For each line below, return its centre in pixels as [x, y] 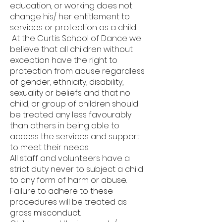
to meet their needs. [51, 147]
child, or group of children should [74, 104]
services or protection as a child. [73, 28]
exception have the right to [64, 60]
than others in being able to [65, 126]
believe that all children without [71, 49]
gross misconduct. [46, 213]
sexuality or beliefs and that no [70, 93]
